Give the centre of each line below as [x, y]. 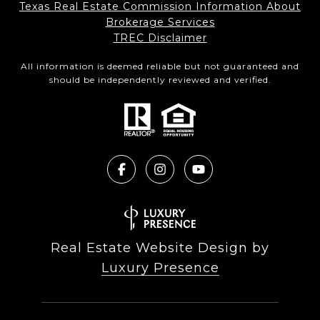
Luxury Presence [160, 268]
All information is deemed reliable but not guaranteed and [160, 66]
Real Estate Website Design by [160, 248]
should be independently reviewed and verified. [160, 80]
